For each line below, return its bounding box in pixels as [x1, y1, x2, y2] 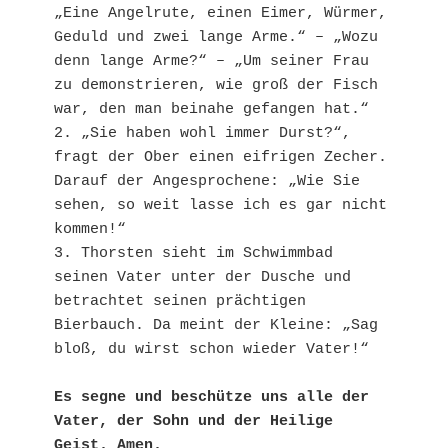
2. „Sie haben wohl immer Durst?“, [54, 124, 351, 142]
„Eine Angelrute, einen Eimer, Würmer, [54, 4, 387, 22]
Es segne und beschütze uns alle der [54, 388, 369, 406]
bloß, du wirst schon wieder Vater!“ [54, 340, 369, 358]
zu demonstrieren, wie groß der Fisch [54, 76, 378, 94]
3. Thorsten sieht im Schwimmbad [54, 244, 333, 262]
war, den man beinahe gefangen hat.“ [54, 100, 369, 118]
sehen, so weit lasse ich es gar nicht [54, 196, 387, 214]
